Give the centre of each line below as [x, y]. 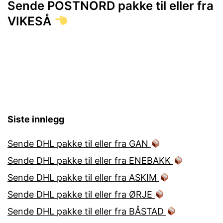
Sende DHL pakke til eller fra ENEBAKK [90, 161]
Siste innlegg [36, 119]
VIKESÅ [31, 21]
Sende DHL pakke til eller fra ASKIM [83, 178]
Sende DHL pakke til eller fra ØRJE [81, 195]
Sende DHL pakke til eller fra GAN [79, 144]
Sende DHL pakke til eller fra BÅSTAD [87, 212]
